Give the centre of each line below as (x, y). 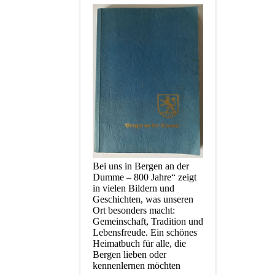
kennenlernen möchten (137, 265)
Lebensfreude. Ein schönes (145, 232)
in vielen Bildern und (134, 188)
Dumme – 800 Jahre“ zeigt (145, 177)
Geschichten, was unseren (143, 199)
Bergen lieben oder (130, 254)
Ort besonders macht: (134, 210)
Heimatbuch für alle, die (139, 243)
